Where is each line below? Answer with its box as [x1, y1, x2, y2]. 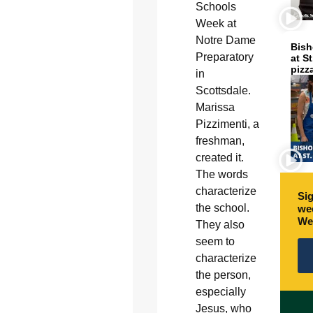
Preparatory [195, 50, 254, 63]
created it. [195, 151, 244, 163]
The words [195, 168, 248, 180]
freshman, [195, 134, 245, 147]
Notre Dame [195, 34, 256, 46]
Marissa [195, 101, 235, 113]
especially [195, 285, 246, 298]
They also [195, 218, 245, 231]
